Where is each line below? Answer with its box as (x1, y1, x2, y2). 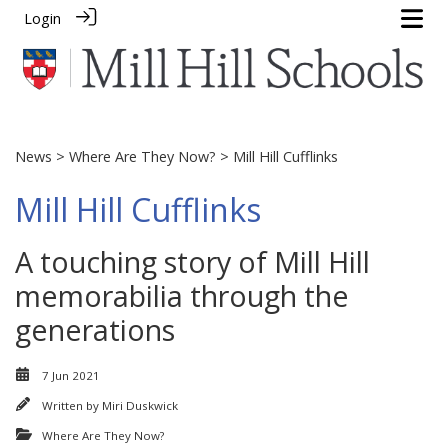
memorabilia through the (15, 275, 349, 315)
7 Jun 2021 (42, 367, 100, 383)
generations (15, 309, 175, 349)
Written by (42, 397, 102, 413)
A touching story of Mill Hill (15, 241, 370, 281)
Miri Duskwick (102, 397, 178, 413)
